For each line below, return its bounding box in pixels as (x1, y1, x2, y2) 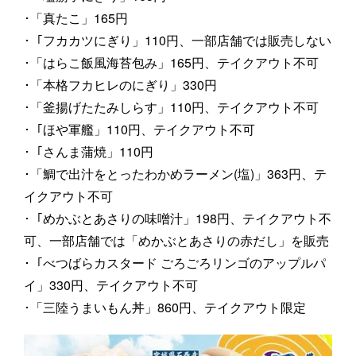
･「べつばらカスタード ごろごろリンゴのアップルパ (24, 253, 326, 273)
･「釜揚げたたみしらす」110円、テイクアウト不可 (24, 98, 319, 117)
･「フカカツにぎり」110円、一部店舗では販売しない (24, 31, 331, 50)
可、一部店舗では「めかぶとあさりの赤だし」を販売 (24, 231, 329, 250)
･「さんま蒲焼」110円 (24, 142, 153, 161)
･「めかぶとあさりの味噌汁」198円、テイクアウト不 (24, 209, 331, 228)
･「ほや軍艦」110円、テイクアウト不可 (24, 120, 255, 139)
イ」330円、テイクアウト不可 (24, 276, 198, 295)
